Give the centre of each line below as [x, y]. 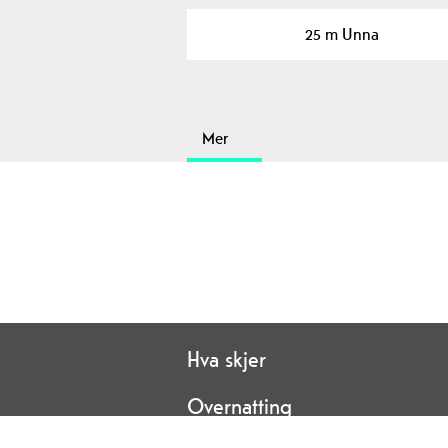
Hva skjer [226, 358]
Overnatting [239, 405]
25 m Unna [342, 33]
